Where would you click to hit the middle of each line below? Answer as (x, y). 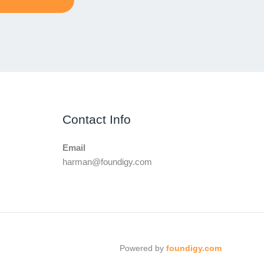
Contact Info (97, 120)
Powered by (142, 248)
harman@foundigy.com (107, 162)
